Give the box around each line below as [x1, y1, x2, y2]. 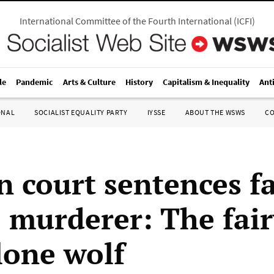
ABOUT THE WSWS [185, 108, 245, 117]
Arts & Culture [63, 76, 116, 87]
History [125, 76, 153, 87]
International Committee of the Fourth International [19, 15, 232, 27]
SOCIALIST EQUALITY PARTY [34, 108, 128, 117]
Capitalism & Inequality [163, 76, 250, 87]
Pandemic [16, 76, 53, 87]
